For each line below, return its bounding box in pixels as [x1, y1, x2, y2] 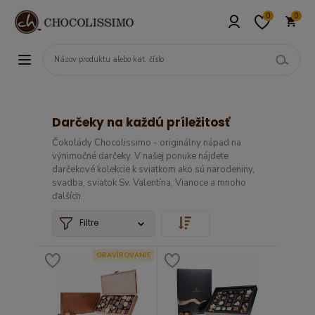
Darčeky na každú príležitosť [52, 114, 230, 131]
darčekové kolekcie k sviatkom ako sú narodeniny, [52, 163, 255, 176]
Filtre [79, 217, 98, 229]
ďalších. [52, 190, 83, 202]
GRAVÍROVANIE [96, 250, 150, 260]
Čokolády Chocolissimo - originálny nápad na [52, 136, 241, 149]
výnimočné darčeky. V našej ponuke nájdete [52, 150, 229, 162]
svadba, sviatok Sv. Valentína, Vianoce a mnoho [52, 176, 246, 189]
